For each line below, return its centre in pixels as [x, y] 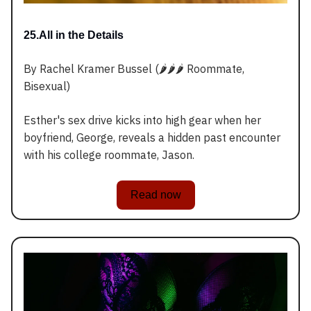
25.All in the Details [74, 35]
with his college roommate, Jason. [109, 155]
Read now [155, 195]
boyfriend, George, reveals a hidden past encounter [152, 138]
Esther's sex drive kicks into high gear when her [142, 120]
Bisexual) [47, 86]
